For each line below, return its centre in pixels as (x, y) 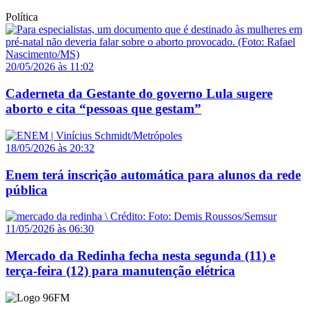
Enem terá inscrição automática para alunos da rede (153, 175)
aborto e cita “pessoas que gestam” (103, 109)
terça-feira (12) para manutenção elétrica (120, 271)
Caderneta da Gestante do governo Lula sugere (139, 94)
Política (22, 17)
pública (27, 190)
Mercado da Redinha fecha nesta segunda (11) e (140, 256)
